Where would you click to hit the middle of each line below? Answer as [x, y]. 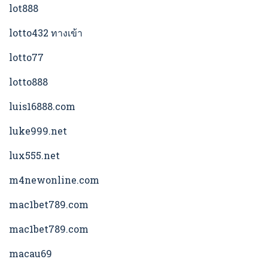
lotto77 [26, 57]
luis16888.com [42, 106]
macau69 [31, 254]
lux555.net [34, 156]
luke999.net [38, 131]
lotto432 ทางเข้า [46, 33]
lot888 [24, 8]
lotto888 [28, 82]
